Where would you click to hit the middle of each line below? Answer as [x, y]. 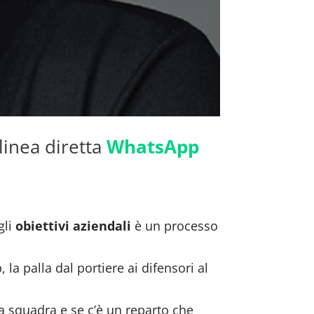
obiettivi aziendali [74, 225]
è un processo [175, 225]
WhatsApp [152, 146]
